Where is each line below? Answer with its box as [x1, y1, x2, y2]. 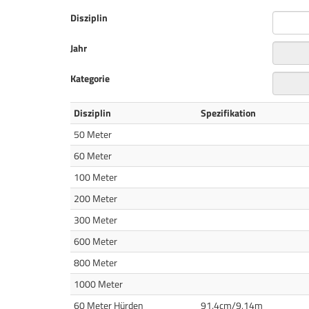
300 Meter [74, 212, 117, 227]
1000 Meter [74, 277, 123, 291]
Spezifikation [201, 106, 256, 120]
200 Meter [74, 191, 117, 206]
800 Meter [74, 255, 117, 270]
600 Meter [74, 234, 117, 248]
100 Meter [74, 170, 117, 184]
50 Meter [74, 127, 112, 141]
